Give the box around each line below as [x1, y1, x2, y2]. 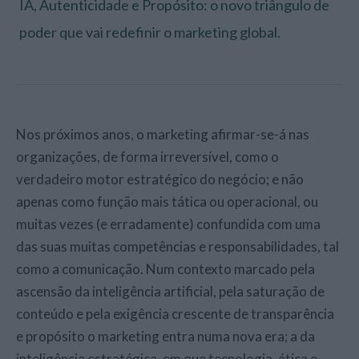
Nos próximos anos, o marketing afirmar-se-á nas [16, 126, 27, 143]
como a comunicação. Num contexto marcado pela [16, 260, 316, 277]
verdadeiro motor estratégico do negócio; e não [16, 171, 305, 188]
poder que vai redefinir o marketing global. [18, 23, 280, 41]
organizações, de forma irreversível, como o [16, 148, 280, 165]
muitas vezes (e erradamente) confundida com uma [16, 216, 321, 232]
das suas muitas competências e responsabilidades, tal [16, 238, 340, 255]
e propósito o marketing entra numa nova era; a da [16, 328, 316, 345]
